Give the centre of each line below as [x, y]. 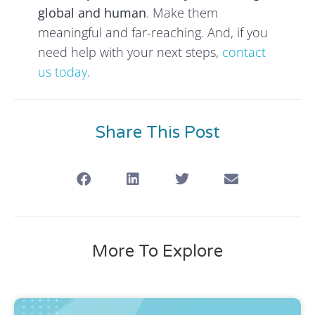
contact [244, 52]
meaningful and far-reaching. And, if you [153, 33]
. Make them [182, 13]
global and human [92, 13]
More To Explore [157, 252]
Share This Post [157, 133]
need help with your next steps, [130, 52]
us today [63, 72]
